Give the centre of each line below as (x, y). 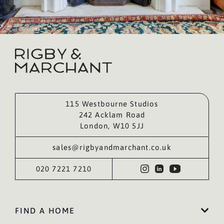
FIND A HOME (45, 211)
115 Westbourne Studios (112, 104)
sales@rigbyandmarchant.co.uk (112, 147)
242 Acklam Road (112, 115)
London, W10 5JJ (112, 126)
